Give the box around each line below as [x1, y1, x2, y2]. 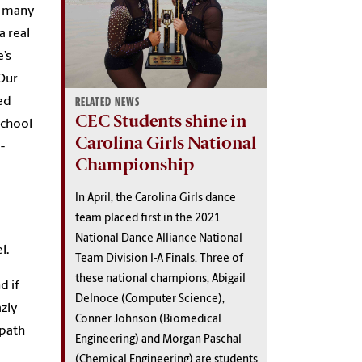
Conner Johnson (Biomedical [75, 313, 221, 326]
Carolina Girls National [75, 132, 256, 153]
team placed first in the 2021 [75, 212, 221, 225]
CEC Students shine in [75, 110, 246, 131]
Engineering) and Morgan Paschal [75, 333, 242, 346]
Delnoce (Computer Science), [75, 293, 225, 305]
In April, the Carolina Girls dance [75, 192, 236, 204]
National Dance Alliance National [75, 232, 242, 245]
